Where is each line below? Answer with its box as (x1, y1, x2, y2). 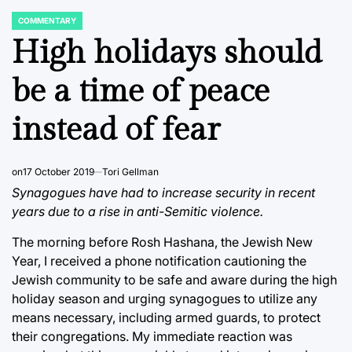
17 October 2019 (23, 165, 94, 178)
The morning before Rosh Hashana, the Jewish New (12, 233, 313, 250)
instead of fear (12, 110, 220, 149)
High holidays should (12, 33, 322, 72)
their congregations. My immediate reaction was (12, 328, 292, 344)
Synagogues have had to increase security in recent (12, 184, 315, 200)
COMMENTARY (18, 15, 76, 25)
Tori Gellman (102, 165, 159, 178)
